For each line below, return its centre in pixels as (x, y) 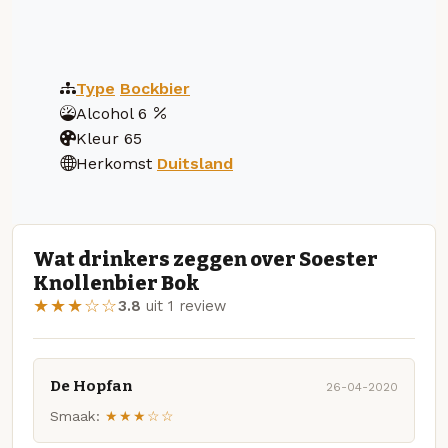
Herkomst (114, 163)
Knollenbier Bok (116, 283)
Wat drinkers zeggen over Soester (205, 259)
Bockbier (155, 88)
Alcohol (104, 113)
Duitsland (195, 163)
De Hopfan (91, 385)
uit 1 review (183, 306)
